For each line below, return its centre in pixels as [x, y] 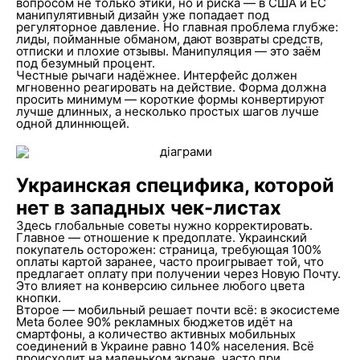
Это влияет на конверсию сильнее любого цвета [160, 286]
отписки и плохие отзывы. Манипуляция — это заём [168, 51]
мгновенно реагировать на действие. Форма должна [171, 87]
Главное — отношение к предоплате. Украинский [161, 237]
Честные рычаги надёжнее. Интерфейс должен [156, 75]
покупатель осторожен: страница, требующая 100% [168, 250]
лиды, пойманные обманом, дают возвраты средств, [169, 39]
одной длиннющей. [72, 123]
